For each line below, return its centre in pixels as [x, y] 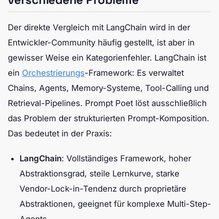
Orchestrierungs [53, 73]
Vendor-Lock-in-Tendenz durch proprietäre [103, 188]
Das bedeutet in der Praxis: [60, 133]
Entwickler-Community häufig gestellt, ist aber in [101, 42]
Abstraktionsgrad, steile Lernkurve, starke [99, 173]
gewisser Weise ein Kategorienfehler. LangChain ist [107, 57]
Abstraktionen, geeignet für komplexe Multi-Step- [115, 204]
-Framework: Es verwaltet [134, 73]
